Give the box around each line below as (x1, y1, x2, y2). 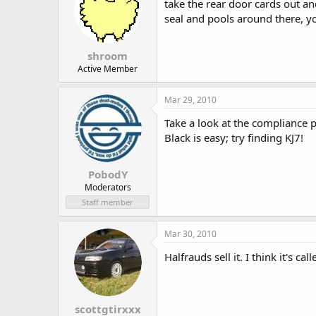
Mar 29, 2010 (164, 93, 217, 106)
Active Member (78, 62, 138, 75)
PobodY (87, 167, 128, 181)
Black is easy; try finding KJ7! (164, 130, 303, 145)
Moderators (84, 181, 131, 193)
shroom (87, 48, 128, 63)
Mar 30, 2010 (164, 228, 217, 240)
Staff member (82, 197, 133, 207)
